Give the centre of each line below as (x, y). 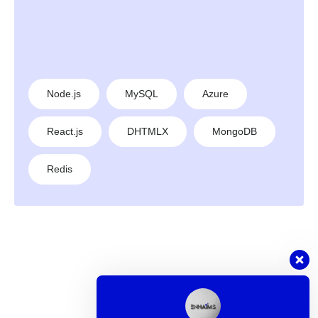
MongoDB (235, 132)
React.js (65, 132)
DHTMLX (148, 132)
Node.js (64, 94)
